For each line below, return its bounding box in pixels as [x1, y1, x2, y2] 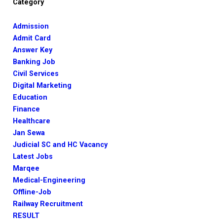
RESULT [13, 212, 39, 220]
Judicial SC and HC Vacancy [13, 141, 108, 149]
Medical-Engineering [13, 176, 85, 184]
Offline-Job [13, 188, 51, 196]
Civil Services [13, 70, 59, 78]
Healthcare [13, 117, 50, 125]
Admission [13, 22, 49, 31]
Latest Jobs [13, 152, 53, 161]
